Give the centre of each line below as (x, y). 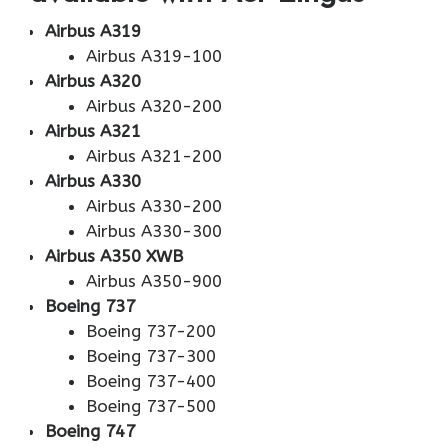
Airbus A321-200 (153, 155)
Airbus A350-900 (153, 280)
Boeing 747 (90, 430)
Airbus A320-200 (153, 105)
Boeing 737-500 (150, 405)
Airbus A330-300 (153, 230)
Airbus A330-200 (153, 205)
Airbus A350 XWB (114, 255)
